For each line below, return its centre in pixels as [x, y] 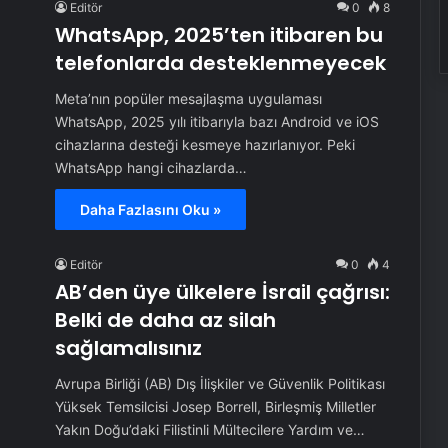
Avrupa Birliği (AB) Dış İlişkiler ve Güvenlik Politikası [219, 383]
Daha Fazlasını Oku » [150, 209]
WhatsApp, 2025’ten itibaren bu [218, 35]
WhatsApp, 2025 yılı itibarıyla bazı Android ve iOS [216, 121]
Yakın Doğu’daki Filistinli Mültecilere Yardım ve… [209, 429]
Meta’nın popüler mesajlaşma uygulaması [188, 98]
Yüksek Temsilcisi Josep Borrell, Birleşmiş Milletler [215, 406]
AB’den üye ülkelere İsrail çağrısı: [222, 292]
